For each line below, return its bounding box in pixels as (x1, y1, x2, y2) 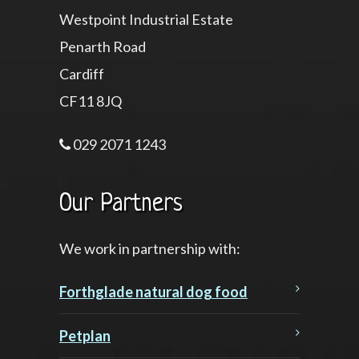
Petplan (59, 326, 111, 345)
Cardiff (59, 64, 104, 83)
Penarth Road (59, 37, 146, 55)
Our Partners (59, 190, 183, 218)
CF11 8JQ (59, 91, 122, 110)
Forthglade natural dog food (59, 282, 248, 301)
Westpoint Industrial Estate (59, 10, 233, 28)
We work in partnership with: (59, 239, 240, 257)
